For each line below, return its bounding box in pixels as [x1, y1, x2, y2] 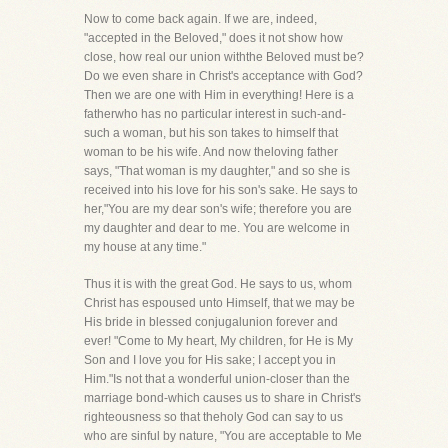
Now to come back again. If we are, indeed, [84, 12, 317, 26]
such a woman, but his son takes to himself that [84, 126, 338, 140]
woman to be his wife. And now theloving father [84, 145, 338, 159]
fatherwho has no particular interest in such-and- [84, 107, 346, 121]
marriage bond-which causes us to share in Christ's [84, 391, 361, 405]
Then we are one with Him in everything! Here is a [84, 88, 354, 102]
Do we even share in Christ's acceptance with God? [84, 69, 363, 83]
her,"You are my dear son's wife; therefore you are [84, 202, 352, 216]
